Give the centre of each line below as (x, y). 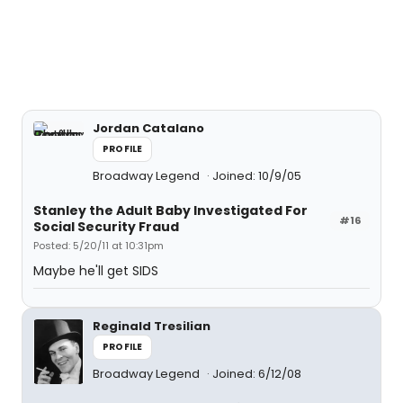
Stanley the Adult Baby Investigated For (170, 210)
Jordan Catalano (148, 128)
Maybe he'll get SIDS (96, 271)
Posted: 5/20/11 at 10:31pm (99, 246)
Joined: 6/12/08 (257, 374)
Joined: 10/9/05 (257, 176)
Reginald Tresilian (152, 326)
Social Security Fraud (106, 227)
